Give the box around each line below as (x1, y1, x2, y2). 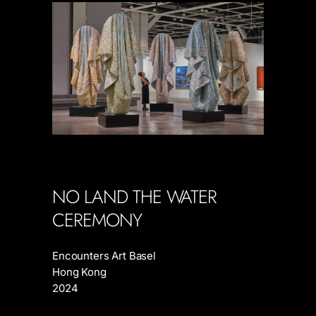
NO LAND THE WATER (52, 183, 217, 210)
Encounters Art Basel (52, 248, 156, 262)
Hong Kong (52, 265, 107, 279)
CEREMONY (52, 206, 142, 233)
